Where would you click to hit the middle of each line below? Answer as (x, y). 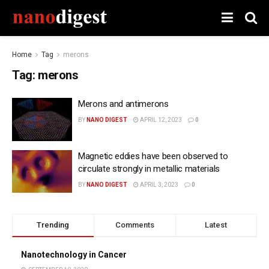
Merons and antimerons (123, 104)
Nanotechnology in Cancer (74, 255)
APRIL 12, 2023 (160, 120)
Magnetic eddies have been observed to (153, 156)
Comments (134, 225)
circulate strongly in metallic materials (149, 168)
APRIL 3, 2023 (159, 184)
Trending (53, 225)
